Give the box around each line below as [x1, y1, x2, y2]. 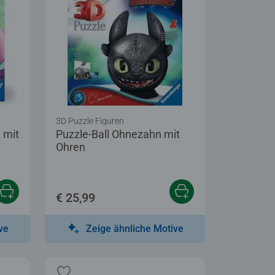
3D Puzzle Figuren [56, 115, 124, 126]
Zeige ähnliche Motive [86, 222, 184, 234]
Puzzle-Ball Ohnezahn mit [56, 127, 180, 141]
